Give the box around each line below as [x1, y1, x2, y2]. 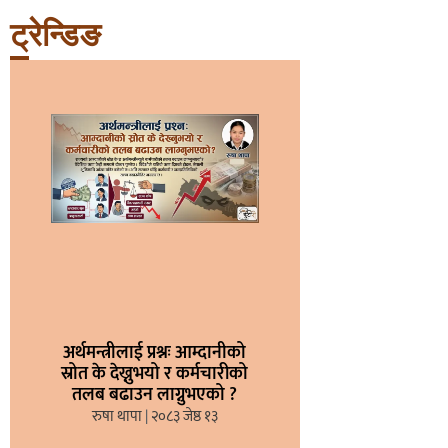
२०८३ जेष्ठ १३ [147, 403, 218, 429]
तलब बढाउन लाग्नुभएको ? [72, 379, 238, 410]
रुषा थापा [91, 403, 145, 429]
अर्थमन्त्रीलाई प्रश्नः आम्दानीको [63, 337, 247, 368]
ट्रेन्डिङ [10, 15, 101, 54]
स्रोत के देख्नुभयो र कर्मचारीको [61, 358, 249, 389]
